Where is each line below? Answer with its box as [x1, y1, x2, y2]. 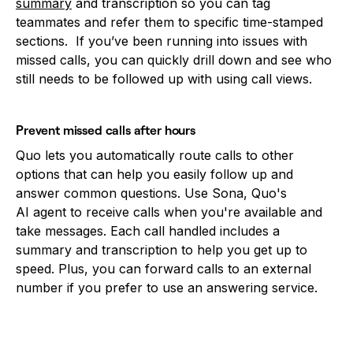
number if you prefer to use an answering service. [16, 279, 318, 295]
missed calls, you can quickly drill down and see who [16, 51, 332, 68]
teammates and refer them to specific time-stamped [16, 13, 323, 30]
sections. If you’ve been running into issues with [16, 32, 307, 49]
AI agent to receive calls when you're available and [16, 203, 322, 220]
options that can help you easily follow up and [16, 165, 293, 182]
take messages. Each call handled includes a [16, 222, 280, 239]
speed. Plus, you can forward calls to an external [16, 260, 311, 277]
